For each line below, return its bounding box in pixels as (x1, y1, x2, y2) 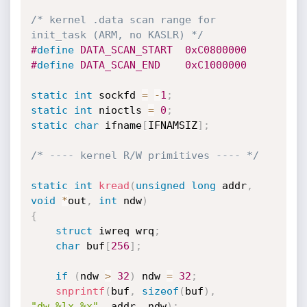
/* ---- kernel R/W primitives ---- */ (30, 149, 259, 162)
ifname (98, 119, 142, 132)
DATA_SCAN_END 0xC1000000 (73, 59, 247, 71)
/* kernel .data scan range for (30, 14, 216, 26)
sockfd (92, 89, 142, 101)
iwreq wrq (92, 225, 154, 237)
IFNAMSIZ (147, 119, 197, 132)
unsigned (135, 180, 185, 192)
